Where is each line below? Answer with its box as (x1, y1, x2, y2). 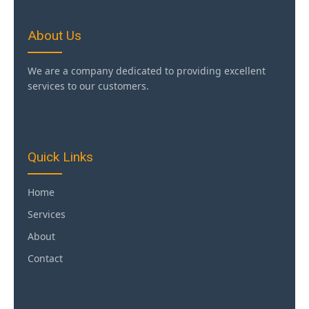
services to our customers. (28, 79, 149, 92)
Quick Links (28, 148, 93, 165)
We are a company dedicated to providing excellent (28, 63, 266, 77)
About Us (28, 27, 81, 43)
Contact (28, 251, 63, 265)
